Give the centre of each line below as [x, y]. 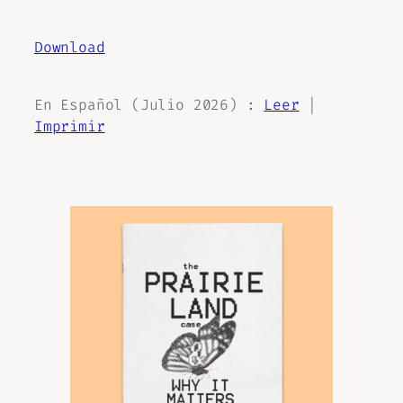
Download [70, 47]
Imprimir [70, 126]
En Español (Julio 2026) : [149, 104]
